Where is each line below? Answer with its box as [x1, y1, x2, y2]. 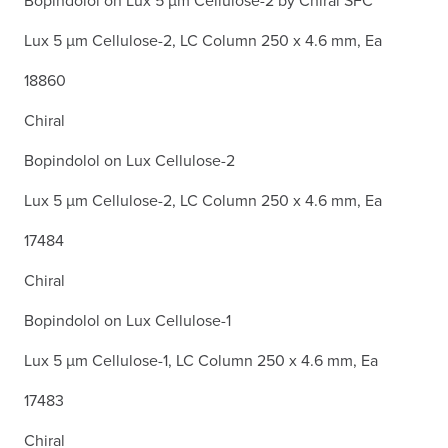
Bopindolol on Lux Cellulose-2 [24, 148, 235, 171]
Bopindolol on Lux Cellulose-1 [24, 308, 231, 331]
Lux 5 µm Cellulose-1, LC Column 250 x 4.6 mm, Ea [24, 348, 378, 371]
